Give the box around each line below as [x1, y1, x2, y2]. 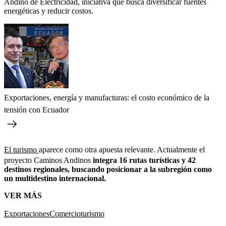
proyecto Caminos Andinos [4, 155, 91, 164]
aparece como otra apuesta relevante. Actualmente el [39, 145, 205, 154]
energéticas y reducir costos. [4, 6, 93, 15]
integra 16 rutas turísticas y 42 [91, 155, 196, 164]
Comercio [49, 209, 81, 218]
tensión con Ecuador [4, 105, 69, 114]
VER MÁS [4, 191, 42, 200]
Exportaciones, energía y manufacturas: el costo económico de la [4, 93, 209, 102]
